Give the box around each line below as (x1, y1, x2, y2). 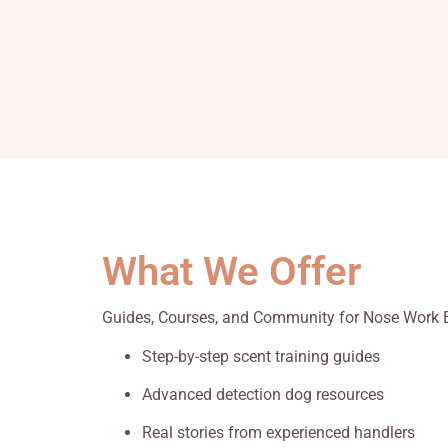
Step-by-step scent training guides (142, 346, 380, 366)
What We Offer (102, 248, 361, 296)
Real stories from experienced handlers (142, 423, 415, 443)
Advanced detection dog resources (142, 384, 384, 404)
